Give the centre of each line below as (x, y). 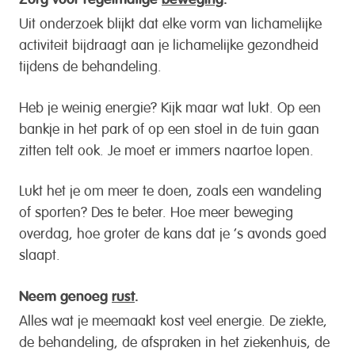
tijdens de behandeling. (90, 64)
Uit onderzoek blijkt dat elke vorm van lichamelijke (170, 21)
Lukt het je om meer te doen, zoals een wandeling (170, 189)
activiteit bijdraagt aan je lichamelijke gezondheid (169, 43)
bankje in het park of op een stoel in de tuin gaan (169, 126)
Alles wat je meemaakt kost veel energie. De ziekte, (173, 318)
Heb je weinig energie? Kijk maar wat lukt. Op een (170, 105)
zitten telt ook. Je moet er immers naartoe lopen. (166, 148)
